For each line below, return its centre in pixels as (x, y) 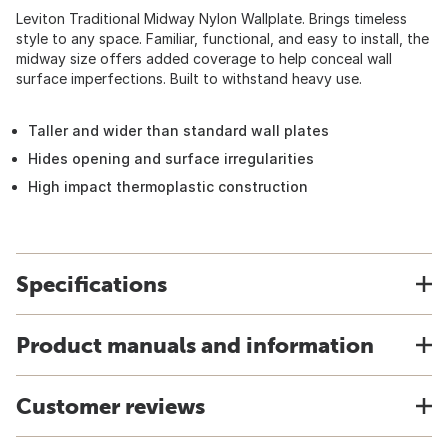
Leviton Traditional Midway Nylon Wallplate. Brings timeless (211, 18)
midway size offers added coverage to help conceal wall (204, 58)
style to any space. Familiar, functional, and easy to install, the (222, 38)
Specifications (91, 284)
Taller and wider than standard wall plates (178, 130)
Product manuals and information (195, 345)
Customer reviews (110, 406)
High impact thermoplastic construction (168, 186)
